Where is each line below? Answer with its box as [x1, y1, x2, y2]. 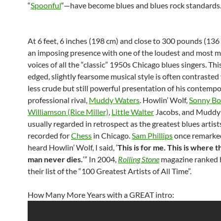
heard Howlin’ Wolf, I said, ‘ [28, 143, 117, 152]
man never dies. [28, 154, 83, 164]
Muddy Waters [89, 95, 140, 105]
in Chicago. [92, 131, 132, 140]
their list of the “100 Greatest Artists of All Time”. [28, 166, 191, 176]
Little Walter [111, 107, 154, 116]
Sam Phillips [132, 131, 173, 140]
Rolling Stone [118, 154, 159, 164]
